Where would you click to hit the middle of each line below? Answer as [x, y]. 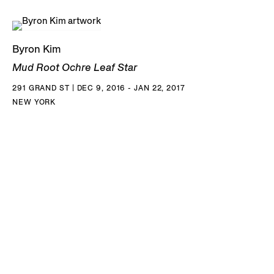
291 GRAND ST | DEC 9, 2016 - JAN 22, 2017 [99, 88]
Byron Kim [37, 49]
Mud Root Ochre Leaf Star [75, 68]
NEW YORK [34, 102]
